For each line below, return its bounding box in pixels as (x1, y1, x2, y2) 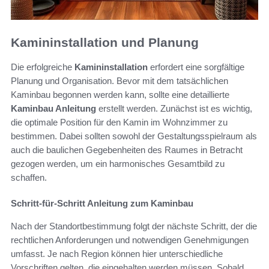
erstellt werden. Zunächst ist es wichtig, (96, 103, 252, 113)
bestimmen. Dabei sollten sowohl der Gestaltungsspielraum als (11, 130, 257, 141)
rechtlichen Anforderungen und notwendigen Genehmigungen (11, 234, 249, 245)
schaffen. (11, 172, 47, 183)
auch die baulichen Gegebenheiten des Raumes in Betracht (11, 144, 243, 155)
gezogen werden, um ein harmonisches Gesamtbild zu (11, 158, 225, 169)
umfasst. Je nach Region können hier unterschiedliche (11, 248, 223, 259)
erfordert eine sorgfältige (148, 61, 244, 72)
